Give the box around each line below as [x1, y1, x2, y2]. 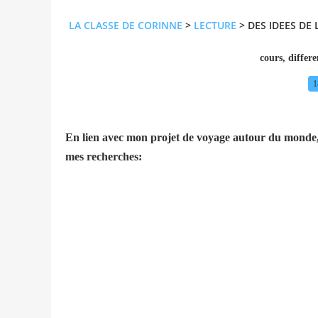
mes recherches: [65, 150, 142, 163]
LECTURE [194, 18, 236, 33]
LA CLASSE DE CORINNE [69, 18, 182, 33]
